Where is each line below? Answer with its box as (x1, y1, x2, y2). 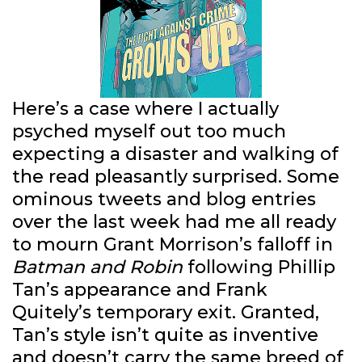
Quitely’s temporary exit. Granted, (12, 301, 319, 324)
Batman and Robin (12, 256, 183, 279)
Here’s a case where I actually (12, 98, 279, 120)
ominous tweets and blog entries (12, 188, 316, 211)
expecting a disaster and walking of (12, 143, 339, 166)
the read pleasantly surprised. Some (12, 166, 339, 188)
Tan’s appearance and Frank (12, 279, 267, 301)
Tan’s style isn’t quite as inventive (12, 324, 318, 347)
